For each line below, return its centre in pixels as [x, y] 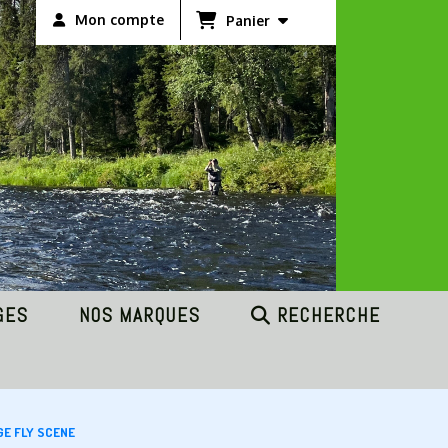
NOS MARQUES [139, 315]
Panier [252, 20]
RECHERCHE [326, 315]
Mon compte [119, 19]
